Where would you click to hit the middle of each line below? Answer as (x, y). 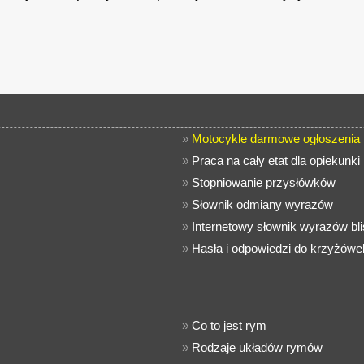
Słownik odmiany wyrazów (262, 204)
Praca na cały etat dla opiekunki (276, 160)
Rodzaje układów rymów (257, 347)
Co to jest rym (229, 325)
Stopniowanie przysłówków (264, 182)
